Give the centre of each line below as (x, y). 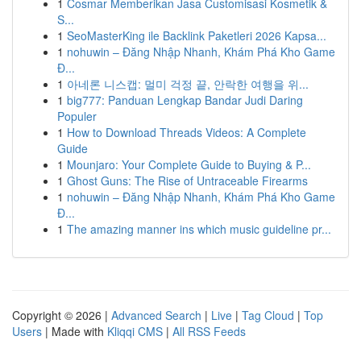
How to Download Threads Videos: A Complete (187, 132)
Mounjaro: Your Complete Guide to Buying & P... (189, 164)
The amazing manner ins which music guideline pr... (199, 229)
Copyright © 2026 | (62, 315)
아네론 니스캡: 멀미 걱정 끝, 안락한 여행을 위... (188, 84)
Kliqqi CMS (135, 331)
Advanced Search (156, 315)
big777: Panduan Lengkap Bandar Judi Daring (185, 100)
